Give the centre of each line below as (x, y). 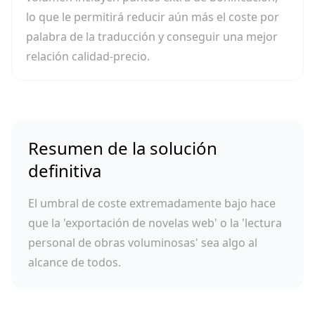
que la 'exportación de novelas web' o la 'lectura (155, 223)
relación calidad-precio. (88, 56)
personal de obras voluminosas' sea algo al (143, 243)
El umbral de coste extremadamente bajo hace (152, 203)
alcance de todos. (75, 262)
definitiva (65, 171)
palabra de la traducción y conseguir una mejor (152, 37)
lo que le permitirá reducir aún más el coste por (153, 17)
